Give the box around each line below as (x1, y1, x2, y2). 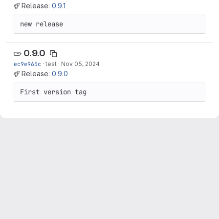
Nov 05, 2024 (61, 60, 100, 67)
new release (20, 20, 63, 28)
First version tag (20, 88, 87, 96)
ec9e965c (14, 60, 41, 67)
